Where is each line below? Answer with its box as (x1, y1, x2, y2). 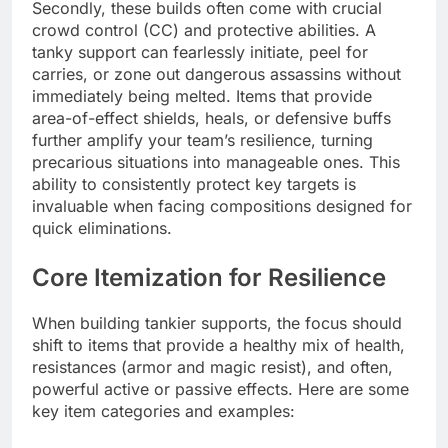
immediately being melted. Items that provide (32, 86, 372, 107)
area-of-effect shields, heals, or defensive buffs (32, 108, 391, 129)
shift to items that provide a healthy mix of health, (32, 335, 405, 355)
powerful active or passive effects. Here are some (32, 379, 409, 399)
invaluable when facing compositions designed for (32, 196, 412, 217)
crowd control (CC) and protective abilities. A (32, 20, 376, 41)
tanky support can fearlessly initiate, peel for (32, 42, 368, 63)
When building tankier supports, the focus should (32, 313, 402, 333)
